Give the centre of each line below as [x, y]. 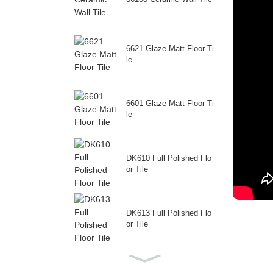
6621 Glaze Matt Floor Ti [170, 48]
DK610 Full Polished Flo [169, 158]
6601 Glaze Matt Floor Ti [170, 103]
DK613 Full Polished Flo [169, 213]
